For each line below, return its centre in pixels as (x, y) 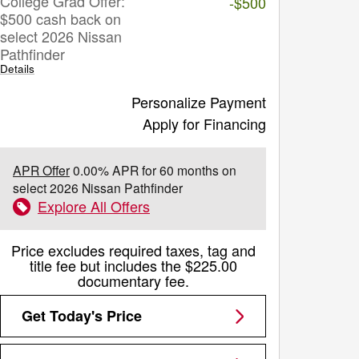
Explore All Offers (94, 206)
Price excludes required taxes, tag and (133, 250)
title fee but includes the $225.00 (133, 265)
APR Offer (41, 170)
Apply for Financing (204, 123)
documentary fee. (133, 280)
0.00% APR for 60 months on (153, 170)
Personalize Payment (199, 102)
